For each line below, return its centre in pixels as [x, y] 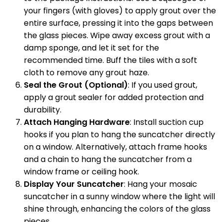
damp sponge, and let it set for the [91, 48]
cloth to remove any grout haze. [86, 73]
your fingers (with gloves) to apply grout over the [120, 11]
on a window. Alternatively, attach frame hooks [115, 147]
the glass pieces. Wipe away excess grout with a [117, 35]
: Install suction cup [167, 122]
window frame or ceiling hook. [82, 172]
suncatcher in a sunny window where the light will [119, 196]
